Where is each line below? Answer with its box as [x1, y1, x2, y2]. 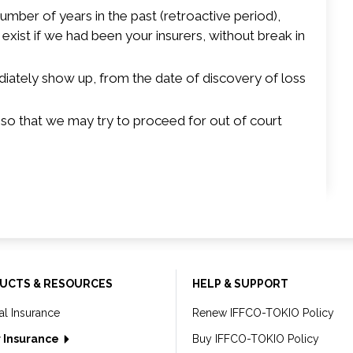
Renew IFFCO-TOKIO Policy [192, 307, 334, 319]
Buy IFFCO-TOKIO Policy [192, 333, 319, 345]
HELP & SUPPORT [192, 277, 288, 290]
